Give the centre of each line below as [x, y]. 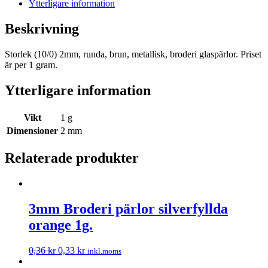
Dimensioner [32, 130]
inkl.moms [104, 251]
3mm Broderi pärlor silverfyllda [128, 208]
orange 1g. [61, 225]
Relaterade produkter [72, 158]
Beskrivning [42, 29]
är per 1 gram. [31, 65]
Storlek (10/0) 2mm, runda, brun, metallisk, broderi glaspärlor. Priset [133, 54]
